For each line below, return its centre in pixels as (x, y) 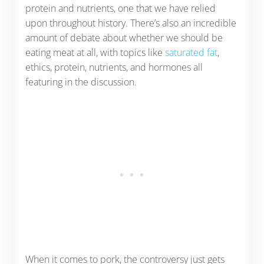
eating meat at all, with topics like (95, 52)
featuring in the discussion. (81, 82)
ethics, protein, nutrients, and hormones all (114, 67)
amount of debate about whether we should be (124, 37)
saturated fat (191, 52)
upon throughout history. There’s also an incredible (131, 23)
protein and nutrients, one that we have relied (120, 8)
